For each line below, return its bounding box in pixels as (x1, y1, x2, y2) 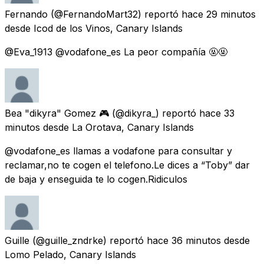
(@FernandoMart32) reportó (51, 8, 179, 20)
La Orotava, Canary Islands (72, 121, 194, 133)
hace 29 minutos (181, 8, 256, 20)
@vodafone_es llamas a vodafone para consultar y (5, 144, 232, 157)
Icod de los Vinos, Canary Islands (34, 22, 183, 34)
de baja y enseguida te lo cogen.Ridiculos (5, 173, 187, 185)
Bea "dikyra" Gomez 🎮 (5, 107, 109, 119)
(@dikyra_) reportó (112, 107, 196, 119)
